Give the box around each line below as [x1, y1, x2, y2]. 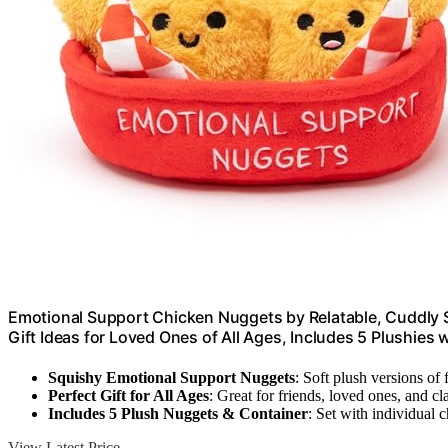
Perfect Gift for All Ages [48, 386, 209, 404]
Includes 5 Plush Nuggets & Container [48, 404, 308, 422]
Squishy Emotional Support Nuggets [48, 368, 295, 386]
